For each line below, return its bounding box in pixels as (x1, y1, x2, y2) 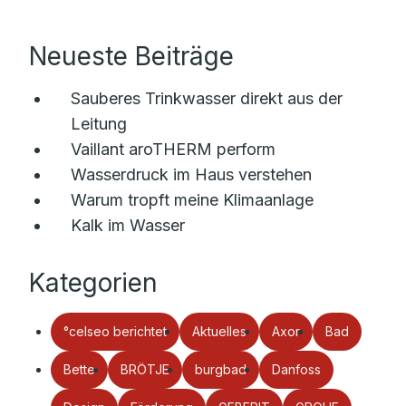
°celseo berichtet (63, 324, 167, 339)
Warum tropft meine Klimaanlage (71, 190, 314, 209)
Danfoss (272, 362, 321, 377)
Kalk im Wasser (71, 216, 185, 235)
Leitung (71, 114, 127, 133)
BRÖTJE (121, 362, 169, 377)
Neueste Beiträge (29, 41, 234, 72)
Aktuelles (192, 324, 246, 339)
